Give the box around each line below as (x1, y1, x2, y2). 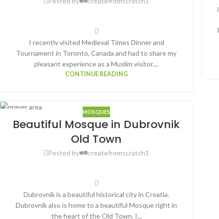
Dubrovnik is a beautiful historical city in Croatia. (23, 190, 169, 198)
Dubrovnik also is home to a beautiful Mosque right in (16, 200, 177, 209)
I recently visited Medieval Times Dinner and (28, 38, 164, 46)
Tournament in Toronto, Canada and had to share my (16, 48, 176, 57)
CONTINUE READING (65, 70, 128, 78)
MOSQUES (83, 109, 110, 115)
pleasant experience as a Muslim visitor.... (34, 59, 158, 68)
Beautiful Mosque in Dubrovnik (13, 117, 180, 132)
